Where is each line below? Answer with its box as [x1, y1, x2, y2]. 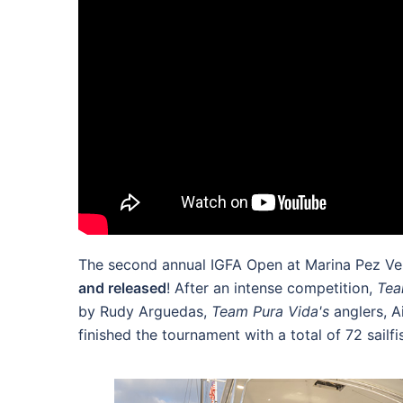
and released [78, 279, 166, 297]
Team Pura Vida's [211, 302, 334, 320]
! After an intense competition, [166, 279, 377, 297]
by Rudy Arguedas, [78, 302, 211, 320]
